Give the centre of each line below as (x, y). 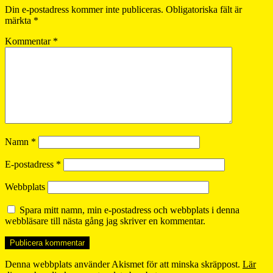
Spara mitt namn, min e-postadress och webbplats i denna (129, 210)
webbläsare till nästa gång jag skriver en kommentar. (105, 221)
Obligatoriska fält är (204, 9)
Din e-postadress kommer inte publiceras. (84, 9)
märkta (19, 20)
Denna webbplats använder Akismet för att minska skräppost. (124, 264)
